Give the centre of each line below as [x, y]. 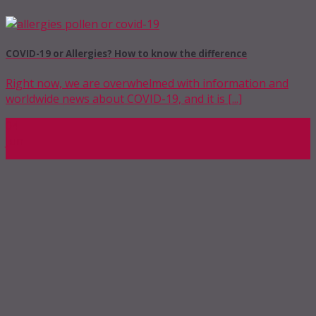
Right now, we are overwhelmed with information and [147, 84]
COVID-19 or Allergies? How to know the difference [126, 53]
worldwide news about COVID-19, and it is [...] [124, 99]
